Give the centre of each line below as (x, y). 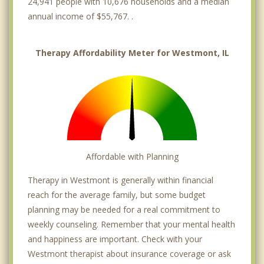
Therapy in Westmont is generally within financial (121, 180)
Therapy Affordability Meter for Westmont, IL (132, 53)
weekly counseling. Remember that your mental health (131, 225)
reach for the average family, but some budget (117, 195)
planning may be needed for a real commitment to (124, 210)
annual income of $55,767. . (80, 16)
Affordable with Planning (132, 157)
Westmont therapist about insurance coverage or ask (129, 254)
